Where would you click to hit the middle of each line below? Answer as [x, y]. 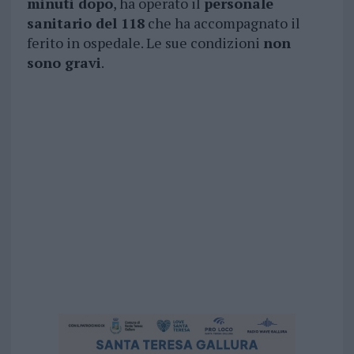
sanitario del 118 [85, 23]
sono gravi [64, 63]
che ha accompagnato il [222, 23]
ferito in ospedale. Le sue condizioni [145, 43]
